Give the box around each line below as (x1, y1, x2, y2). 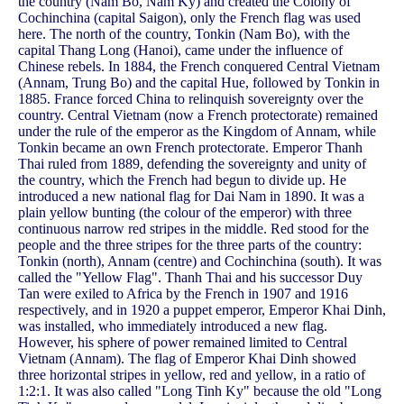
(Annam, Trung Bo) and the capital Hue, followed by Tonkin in (18, 75, 380, 91)
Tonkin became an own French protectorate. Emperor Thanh (18, 140, 363, 156)
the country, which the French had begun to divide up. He (18, 172, 346, 188)
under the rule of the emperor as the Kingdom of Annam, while (18, 124, 376, 140)
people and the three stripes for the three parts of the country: (18, 237, 362, 253)
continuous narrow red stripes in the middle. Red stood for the (18, 221, 369, 237)
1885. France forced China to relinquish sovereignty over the (18, 91, 363, 107)
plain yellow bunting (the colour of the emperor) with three (18, 205, 352, 221)
